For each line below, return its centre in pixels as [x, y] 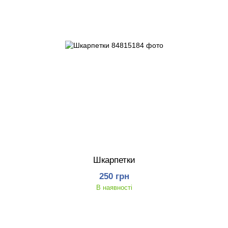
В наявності [114, 188]
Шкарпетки [114, 160]
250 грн [114, 176]
